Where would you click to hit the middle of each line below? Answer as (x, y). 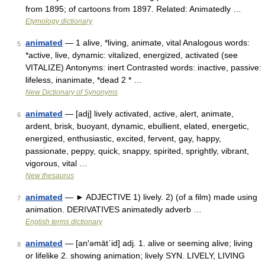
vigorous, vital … (56, 163)
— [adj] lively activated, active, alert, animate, (148, 114)
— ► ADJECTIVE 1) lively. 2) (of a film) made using (160, 197)
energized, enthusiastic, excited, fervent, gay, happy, (123, 138)
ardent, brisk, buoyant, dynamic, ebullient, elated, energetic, (137, 126)
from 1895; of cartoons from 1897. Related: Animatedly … (133, 9)
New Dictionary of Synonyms (72, 92)
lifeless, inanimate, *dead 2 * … (84, 80)
